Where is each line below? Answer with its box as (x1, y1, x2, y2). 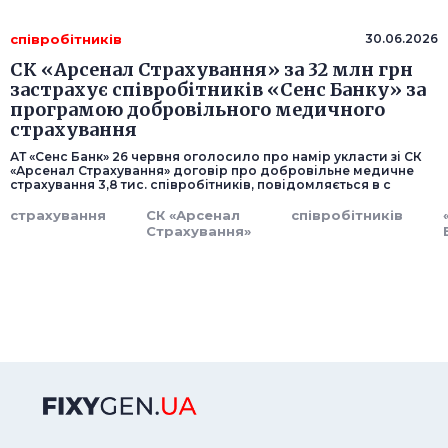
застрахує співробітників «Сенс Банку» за (10, 78, 426, 102)
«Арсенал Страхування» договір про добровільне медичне (10, 163, 414, 179)
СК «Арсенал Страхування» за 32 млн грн (10, 58, 413, 82)
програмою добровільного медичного (10, 98, 385, 122)
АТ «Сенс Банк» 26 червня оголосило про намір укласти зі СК (10, 149, 422, 165)
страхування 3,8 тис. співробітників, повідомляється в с (10, 177, 391, 193)
